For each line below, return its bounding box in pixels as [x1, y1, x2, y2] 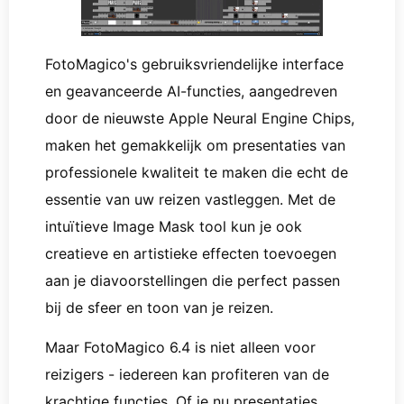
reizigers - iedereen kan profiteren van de [45, 364, 329, 383]
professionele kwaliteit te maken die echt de [45, 162, 348, 181]
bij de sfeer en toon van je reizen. [45, 298, 273, 317]
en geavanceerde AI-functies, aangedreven [45, 81, 337, 100]
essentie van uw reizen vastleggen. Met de [45, 189, 335, 208]
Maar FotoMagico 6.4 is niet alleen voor [45, 337, 316, 356]
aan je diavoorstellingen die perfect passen [45, 271, 340, 289]
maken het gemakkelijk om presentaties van [45, 135, 345, 154]
